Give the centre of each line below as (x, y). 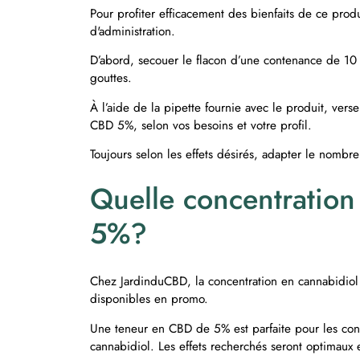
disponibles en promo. (151, 299)
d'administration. (133, 31)
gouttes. (113, 78)
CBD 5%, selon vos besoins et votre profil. (203, 125)
